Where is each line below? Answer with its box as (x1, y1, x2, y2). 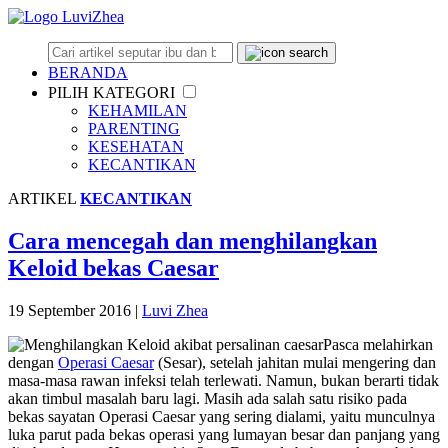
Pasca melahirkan (323, 335, 433, 353)
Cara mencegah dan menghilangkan (8, 227, 377, 254)
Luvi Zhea (142, 301, 208, 319)
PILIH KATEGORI (48, 84, 175, 101)
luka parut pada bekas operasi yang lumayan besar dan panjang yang (8, 425, 440, 443)
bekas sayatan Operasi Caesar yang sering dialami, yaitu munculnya (8, 407, 435, 425)
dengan (8, 353, 58, 371)
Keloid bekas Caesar (8, 254, 219, 281)
